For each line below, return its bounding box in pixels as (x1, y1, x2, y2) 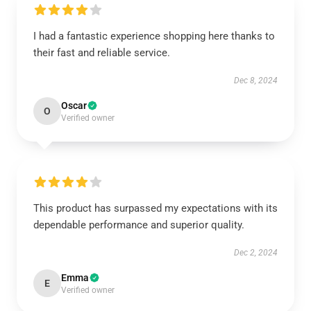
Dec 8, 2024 (234, 76, 278, 85)
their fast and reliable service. (33, 47, 170, 59)
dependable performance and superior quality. (33, 219, 244, 231)
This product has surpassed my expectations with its (33, 202, 278, 215)
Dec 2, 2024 (234, 248, 278, 258)
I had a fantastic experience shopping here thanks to (33, 30, 275, 42)
